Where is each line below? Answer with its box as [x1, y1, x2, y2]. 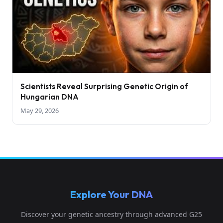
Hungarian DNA [20, 92, 79, 102]
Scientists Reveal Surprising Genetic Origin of [20, 82, 188, 92]
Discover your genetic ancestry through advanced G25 [21, 210, 202, 220]
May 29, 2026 [20, 106, 59, 115]
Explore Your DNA [70, 188, 153, 201]
